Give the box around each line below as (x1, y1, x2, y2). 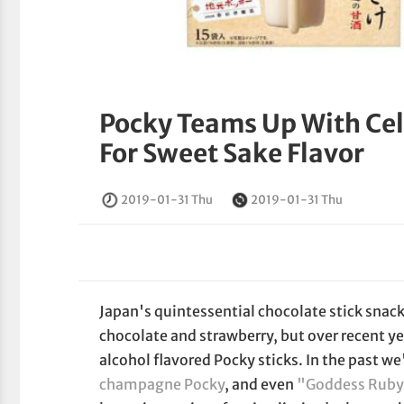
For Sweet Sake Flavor (99, 137, 365, 170)
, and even (225, 375, 298, 394)
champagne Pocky (99, 375, 225, 394)
